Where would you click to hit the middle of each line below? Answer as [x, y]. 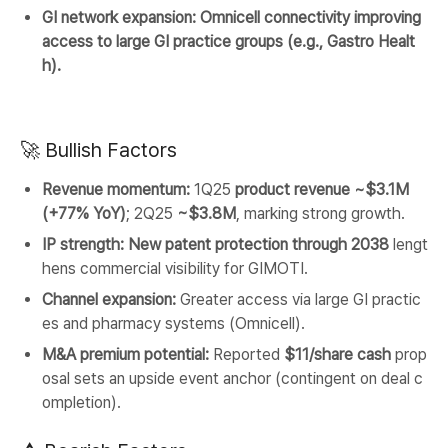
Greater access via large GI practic [298, 299]
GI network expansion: [119, 17]
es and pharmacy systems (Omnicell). [173, 323]
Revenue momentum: [116, 189]
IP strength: [83, 244]
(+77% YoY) [84, 213]
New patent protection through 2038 [258, 244]
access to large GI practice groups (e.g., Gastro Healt [228, 41]
